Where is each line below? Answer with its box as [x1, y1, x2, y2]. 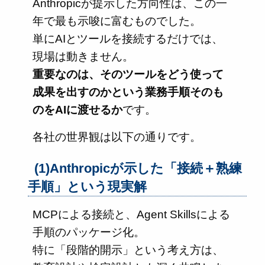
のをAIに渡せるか [33, 103, 122, 116]
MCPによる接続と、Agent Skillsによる [33, 208, 230, 221]
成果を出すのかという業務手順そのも [33, 85, 224, 98]
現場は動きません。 [33, 50, 134, 63]
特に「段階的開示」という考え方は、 [33, 244, 224, 257]
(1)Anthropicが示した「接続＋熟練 [34, 161, 243, 176]
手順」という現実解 [28, 179, 147, 195]
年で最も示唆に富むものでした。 [33, 14, 201, 27]
